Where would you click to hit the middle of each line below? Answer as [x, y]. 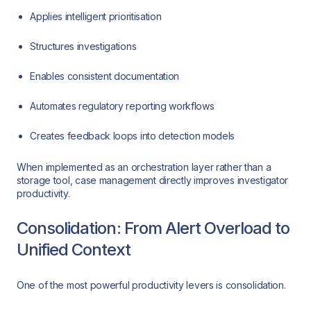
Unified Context [74, 250]
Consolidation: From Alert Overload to [153, 228]
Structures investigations [83, 47]
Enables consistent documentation [104, 76]
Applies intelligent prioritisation [96, 17]
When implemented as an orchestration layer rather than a [144, 167]
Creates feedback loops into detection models [133, 136]
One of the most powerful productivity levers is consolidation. [151, 285]
